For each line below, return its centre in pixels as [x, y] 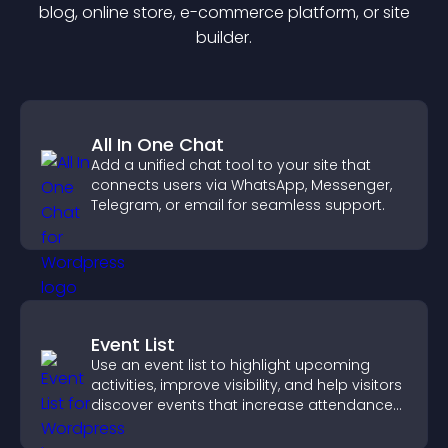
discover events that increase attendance [242, 405]
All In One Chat [157, 144]
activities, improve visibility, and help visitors [246, 385]
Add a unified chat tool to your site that [231, 165]
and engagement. [156, 425]
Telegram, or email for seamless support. [238, 205]
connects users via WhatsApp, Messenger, [241, 185]
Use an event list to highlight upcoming [230, 365]
